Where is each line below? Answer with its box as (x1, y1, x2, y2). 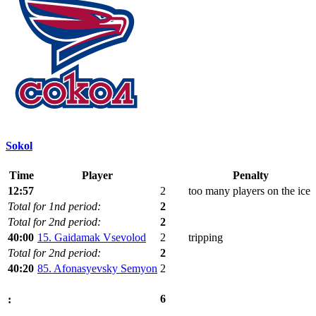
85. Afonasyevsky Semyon (37, 262, 157, 275)
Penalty (233, 169, 269, 182)
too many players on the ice (188, 185, 310, 197)
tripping (188, 231, 223, 244)
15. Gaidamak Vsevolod (37, 231, 146, 244)
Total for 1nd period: (8, 200, 101, 213)
